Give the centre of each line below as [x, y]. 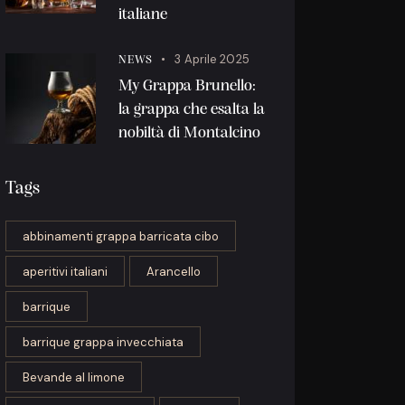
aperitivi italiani [66, 272]
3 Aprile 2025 [212, 60]
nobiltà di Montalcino [190, 134]
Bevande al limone [74, 378]
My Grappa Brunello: [188, 87]
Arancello [174, 272]
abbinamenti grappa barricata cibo [121, 237]
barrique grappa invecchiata [104, 343]
